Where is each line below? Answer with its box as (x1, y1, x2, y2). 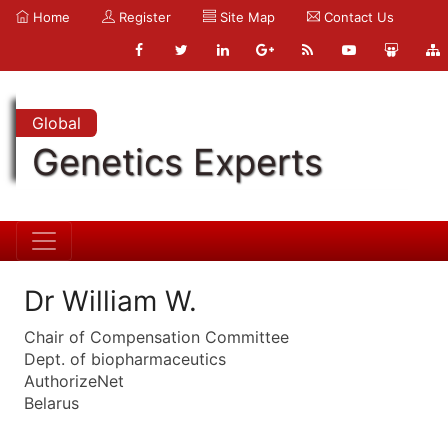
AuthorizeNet (24, 371, 124, 391)
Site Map (216, 9, 275, 25)
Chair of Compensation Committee (24, 327, 289, 347)
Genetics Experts (32, 140, 323, 184)
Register (115, 9, 171, 25)
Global (32, 113, 81, 133)
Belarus (24, 393, 79, 413)
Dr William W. (24, 284, 197, 318)
